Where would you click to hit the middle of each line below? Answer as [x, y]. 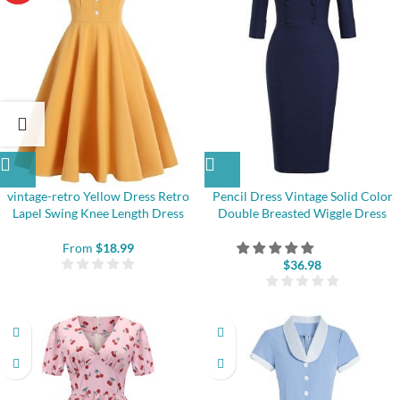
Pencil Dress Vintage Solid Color [302, 196]
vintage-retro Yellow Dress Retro [98, 196]
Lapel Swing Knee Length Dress [98, 213]
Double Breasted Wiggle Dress [302, 213]
